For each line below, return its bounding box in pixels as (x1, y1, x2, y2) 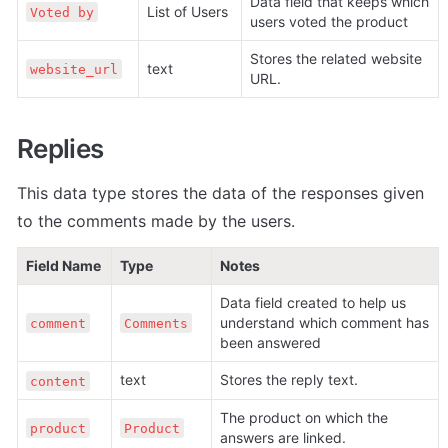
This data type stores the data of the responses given (17, 183, 424, 204)
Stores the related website (250, 50, 422, 68)
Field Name (26, 257, 101, 275)
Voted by (29, 4, 94, 20)
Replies (17, 133, 104, 165)
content (29, 373, 86, 389)
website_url (29, 61, 118, 77)
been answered (220, 334, 321, 352)
